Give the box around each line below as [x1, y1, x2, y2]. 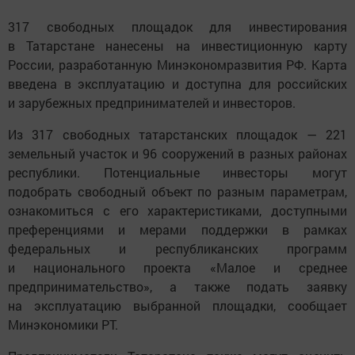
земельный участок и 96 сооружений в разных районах [8, 144, 347, 162]
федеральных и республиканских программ [8, 239, 347, 257]
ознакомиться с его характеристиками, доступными [8, 201, 347, 219]
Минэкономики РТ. [8, 315, 118, 333]
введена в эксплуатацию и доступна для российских [8, 74, 347, 92]
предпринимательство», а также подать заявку [8, 277, 347, 295]
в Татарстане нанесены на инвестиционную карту [8, 36, 347, 54]
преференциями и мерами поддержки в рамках [8, 220, 347, 238]
